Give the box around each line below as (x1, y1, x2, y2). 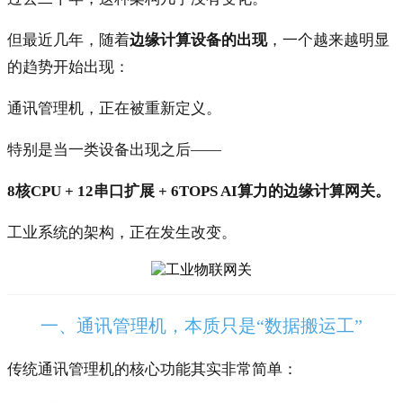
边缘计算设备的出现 (130, 31, 267, 49)
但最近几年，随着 (7, 31, 130, 49)
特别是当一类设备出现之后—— (7, 140, 221, 158)
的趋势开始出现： (7, 58, 130, 76)
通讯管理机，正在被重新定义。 (7, 99, 221, 117)
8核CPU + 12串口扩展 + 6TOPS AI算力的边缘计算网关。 (7, 182, 390, 200)
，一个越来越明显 (267, 31, 390, 49)
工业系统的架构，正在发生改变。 (7, 223, 237, 241)
